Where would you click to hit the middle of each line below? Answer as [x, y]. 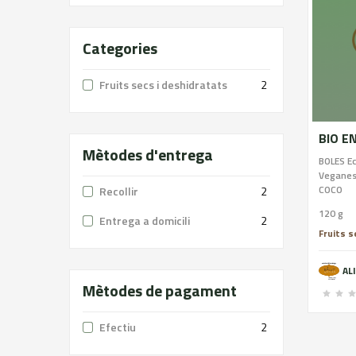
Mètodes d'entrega [148, 155]
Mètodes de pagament [160, 290]
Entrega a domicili [145, 221]
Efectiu [118, 327]
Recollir [119, 191]
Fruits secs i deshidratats [163, 85]
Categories [120, 48]
